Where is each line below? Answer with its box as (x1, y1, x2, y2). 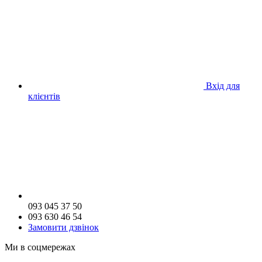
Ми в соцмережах (5, 242, 75, 252)
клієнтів (28, 91, 60, 101)
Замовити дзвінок (28, 222, 99, 232)
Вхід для (206, 80, 240, 91)
